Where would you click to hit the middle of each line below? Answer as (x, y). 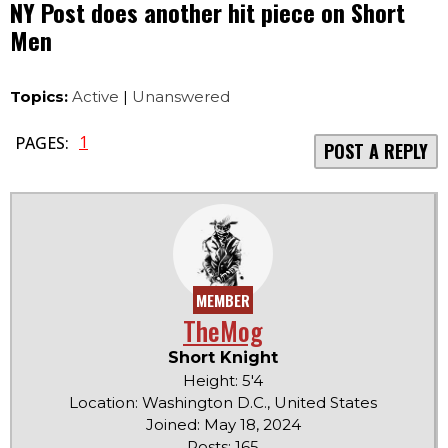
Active (95, 97)
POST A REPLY (376, 150)
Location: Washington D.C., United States (223, 403)
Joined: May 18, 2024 (223, 425)
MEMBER (223, 300)
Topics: (39, 97)
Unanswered (181, 97)
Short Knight (223, 358)
